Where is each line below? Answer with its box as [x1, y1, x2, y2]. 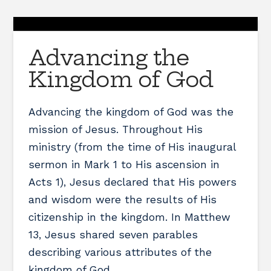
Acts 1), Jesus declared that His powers [28, 176, 237, 189]
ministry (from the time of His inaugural [28, 141, 237, 154]
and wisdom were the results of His [28, 194, 217, 206]
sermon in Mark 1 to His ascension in [28, 158, 220, 171]
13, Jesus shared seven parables [28, 229, 198, 241]
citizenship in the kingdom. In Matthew [28, 211, 231, 224]
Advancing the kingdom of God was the [28, 106, 234, 119]
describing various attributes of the [28, 246, 212, 259]
